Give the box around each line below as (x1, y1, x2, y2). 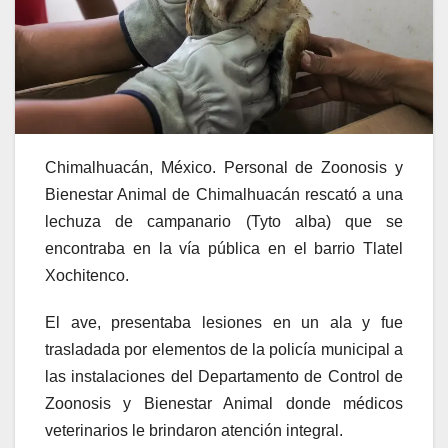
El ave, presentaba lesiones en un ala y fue (45, 313, 403, 331)
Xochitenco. (45, 266, 129, 284)
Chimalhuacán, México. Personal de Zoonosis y (45, 158, 403, 176)
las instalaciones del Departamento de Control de (45, 367, 403, 385)
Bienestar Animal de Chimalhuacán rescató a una (45, 185, 403, 203)
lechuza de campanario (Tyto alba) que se (45, 212, 403, 230)
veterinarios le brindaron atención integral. (45, 421, 343, 439)
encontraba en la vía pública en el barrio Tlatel (45, 239, 403, 257)
